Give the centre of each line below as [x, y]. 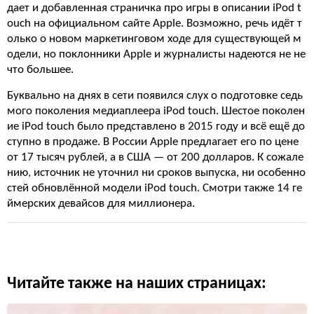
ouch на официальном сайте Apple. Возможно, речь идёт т [155, 23]
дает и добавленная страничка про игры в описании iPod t [154, 8]
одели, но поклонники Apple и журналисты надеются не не [156, 54]
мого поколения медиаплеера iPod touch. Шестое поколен [156, 111]
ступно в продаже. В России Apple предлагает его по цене [153, 142]
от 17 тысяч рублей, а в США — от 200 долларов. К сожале [155, 157]
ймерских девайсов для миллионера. [101, 204]
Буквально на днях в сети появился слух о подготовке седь [155, 96]
